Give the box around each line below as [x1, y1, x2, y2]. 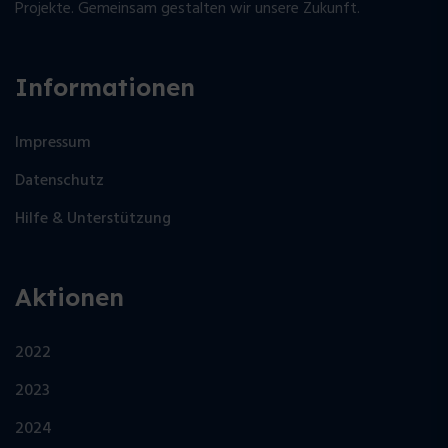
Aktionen [15, 282, 124, 313]
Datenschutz [15, 168, 104, 195]
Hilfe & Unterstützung [15, 206, 171, 233]
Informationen [15, 72, 195, 103]
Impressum [15, 130, 91, 157]
